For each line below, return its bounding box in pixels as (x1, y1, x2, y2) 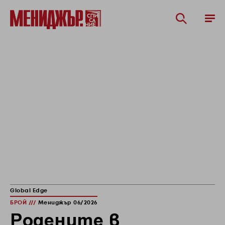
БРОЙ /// (10, 200, 38, 205)
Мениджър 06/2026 (38, 200, 97, 205)
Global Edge (10, 188, 48, 193)
